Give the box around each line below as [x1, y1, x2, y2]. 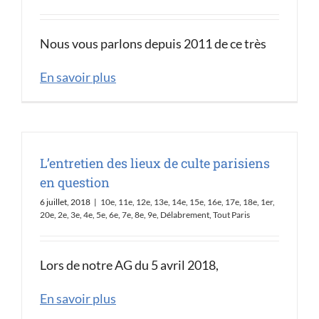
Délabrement [160, 209, 209, 220]
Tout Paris [213, 209, 250, 220]
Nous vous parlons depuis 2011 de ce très [40, 36, 266, 51]
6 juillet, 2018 [40, 197, 90, 207]
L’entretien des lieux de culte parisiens [40, 155, 270, 172]
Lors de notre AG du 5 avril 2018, [40, 257, 219, 273]
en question [40, 174, 110, 191]
